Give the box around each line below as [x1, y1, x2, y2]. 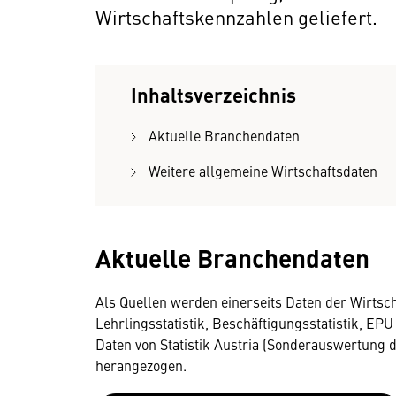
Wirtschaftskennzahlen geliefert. [95, 3, 377, 30]
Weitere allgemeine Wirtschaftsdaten [148, 161, 377, 180]
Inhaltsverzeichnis [131, 80, 296, 108]
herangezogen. [95, 355, 187, 375]
